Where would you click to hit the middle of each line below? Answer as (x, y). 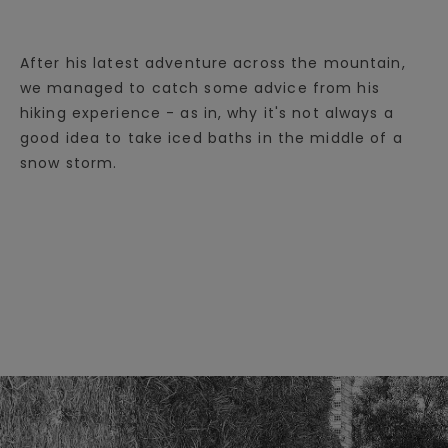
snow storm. (69, 162)
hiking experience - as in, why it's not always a (207, 112)
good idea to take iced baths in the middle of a (211, 137)
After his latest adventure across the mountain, (213, 62)
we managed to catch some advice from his (200, 87)
